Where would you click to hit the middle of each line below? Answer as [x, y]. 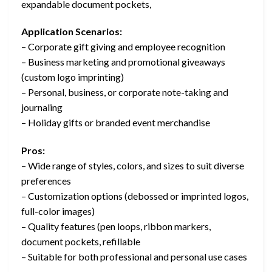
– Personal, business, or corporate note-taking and [125, 92]
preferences [46, 181]
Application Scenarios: [72, 32]
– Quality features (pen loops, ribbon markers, [116, 226]
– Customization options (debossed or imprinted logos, [135, 196]
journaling [42, 107]
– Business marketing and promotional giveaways [123, 62]
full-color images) [58, 211]
